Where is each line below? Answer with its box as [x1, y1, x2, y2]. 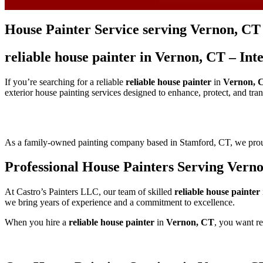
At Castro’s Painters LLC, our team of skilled [5, 187, 174, 197]
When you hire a [5, 217, 69, 228]
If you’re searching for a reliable [5, 76, 126, 87]
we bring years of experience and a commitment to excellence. [5, 197, 235, 208]
